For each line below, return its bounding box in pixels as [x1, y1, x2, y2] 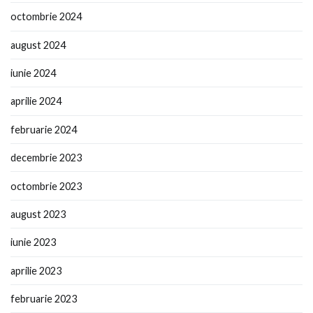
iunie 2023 [10, 236, 56, 249]
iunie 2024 [10, 67, 56, 80]
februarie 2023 [10, 293, 77, 305]
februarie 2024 [10, 123, 77, 136]
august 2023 [10, 208, 66, 220]
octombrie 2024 [10, 10, 82, 23]
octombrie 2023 [10, 180, 82, 192]
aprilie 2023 [10, 264, 61, 277]
